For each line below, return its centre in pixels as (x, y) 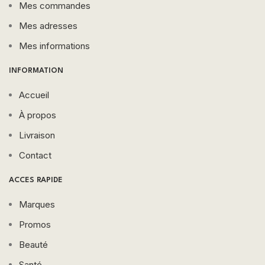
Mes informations (54, 46)
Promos (35, 224)
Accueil (34, 95)
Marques (37, 204)
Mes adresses (48, 25)
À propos (38, 115)
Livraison (37, 135)
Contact (35, 155)
